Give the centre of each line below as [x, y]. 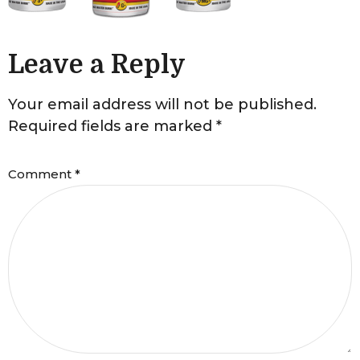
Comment [41, 174]
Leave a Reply [97, 64]
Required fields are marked [112, 126]
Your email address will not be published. [162, 104]
